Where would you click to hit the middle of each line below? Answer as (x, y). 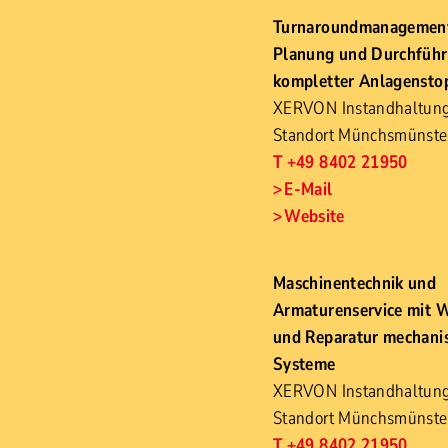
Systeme (304, 364)
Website (314, 216)
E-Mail (308, 189)
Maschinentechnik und (355, 283)
